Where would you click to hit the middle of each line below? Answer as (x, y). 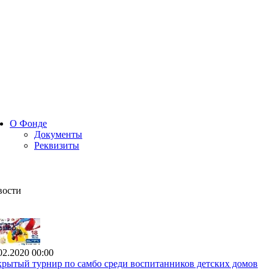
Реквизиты (57, 145)
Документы (58, 134)
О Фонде (28, 123)
